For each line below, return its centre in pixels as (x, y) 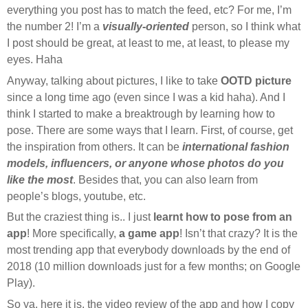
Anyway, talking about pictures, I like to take (114, 80)
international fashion (236, 146)
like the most (40, 179)
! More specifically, (73, 234)
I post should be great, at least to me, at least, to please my (148, 43)
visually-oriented (144, 26)
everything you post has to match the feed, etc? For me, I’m (149, 10)
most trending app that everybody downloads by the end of (148, 250)
